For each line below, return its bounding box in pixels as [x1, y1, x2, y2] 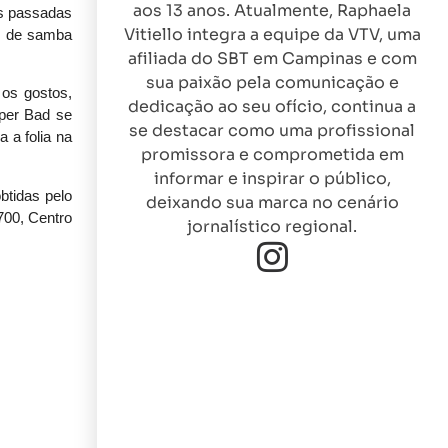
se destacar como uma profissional [129, 120, 416, 142]
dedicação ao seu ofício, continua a [128, 96, 417, 118]
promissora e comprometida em [140, 144, 404, 166]
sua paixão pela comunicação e [145, 72, 399, 94]
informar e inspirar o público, [153, 168, 391, 190]
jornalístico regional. [187, 216, 358, 238]
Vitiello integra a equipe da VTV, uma [123, 24, 421, 46]
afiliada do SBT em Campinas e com [127, 48, 417, 70]
